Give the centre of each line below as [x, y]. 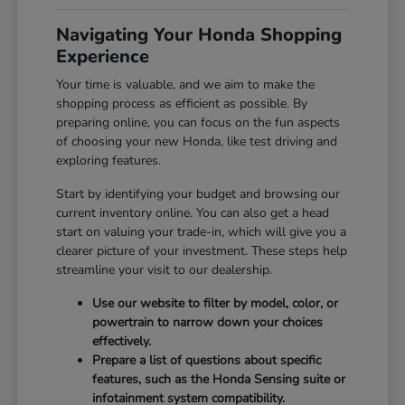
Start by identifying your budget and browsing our [198, 193]
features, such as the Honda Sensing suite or [219, 379]
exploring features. [109, 160]
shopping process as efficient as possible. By [182, 103]
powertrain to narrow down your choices [208, 322]
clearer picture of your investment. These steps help [202, 250]
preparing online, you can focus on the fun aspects [198, 122]
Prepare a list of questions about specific [207, 360]
